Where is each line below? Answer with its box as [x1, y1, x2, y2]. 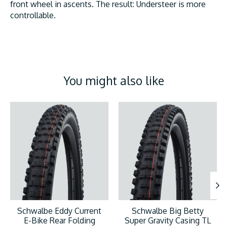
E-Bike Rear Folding [23, 215, 95, 225]
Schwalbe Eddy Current [17, 205, 101, 216]
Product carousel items [10, 101, 94, 112]
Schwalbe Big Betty [132, 205, 204, 216]
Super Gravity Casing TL [125, 215, 211, 225]
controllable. [10, 10, 56, 21]
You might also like [63, 73, 164, 88]
